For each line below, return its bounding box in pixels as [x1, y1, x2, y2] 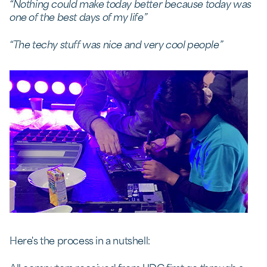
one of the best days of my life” [10, 8, 147, 24]
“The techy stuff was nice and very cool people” [10, 36, 223, 51]
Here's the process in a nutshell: [10, 232, 150, 247]
